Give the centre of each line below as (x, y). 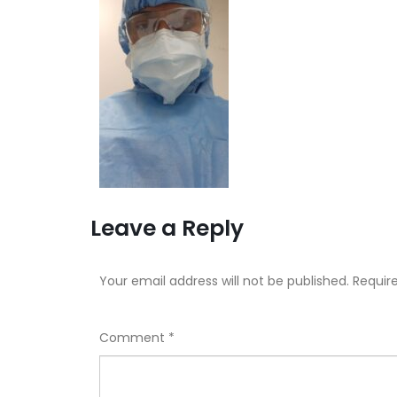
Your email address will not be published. (224, 281)
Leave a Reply (167, 228)
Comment (134, 338)
